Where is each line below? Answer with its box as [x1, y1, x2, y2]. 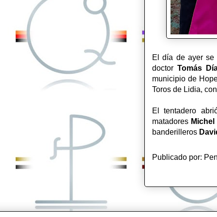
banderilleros [152, 128, 199, 136]
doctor [152, 64, 177, 72]
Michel [191, 117, 215, 125]
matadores [152, 117, 191, 125]
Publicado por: [152, 153, 204, 161]
